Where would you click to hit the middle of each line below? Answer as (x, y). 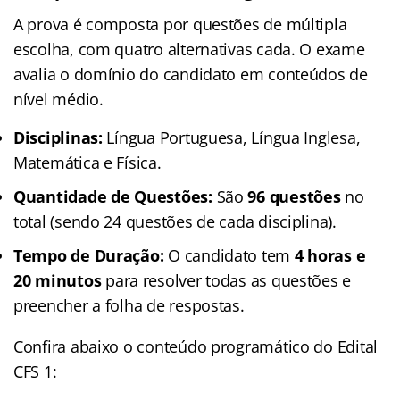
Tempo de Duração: (89, 255)
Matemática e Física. (87, 162)
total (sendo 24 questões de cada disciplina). (175, 221)
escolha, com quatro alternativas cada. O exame (189, 49)
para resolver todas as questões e (226, 280)
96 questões (294, 196)
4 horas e (330, 255)
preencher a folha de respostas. (129, 305)
